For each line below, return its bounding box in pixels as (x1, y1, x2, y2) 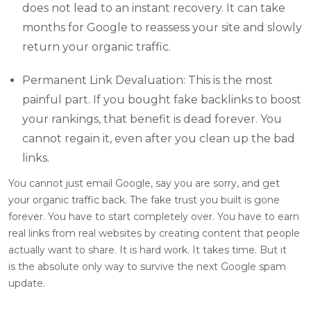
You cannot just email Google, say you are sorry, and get (8, 176, 280, 190)
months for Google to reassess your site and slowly (22, 20, 302, 34)
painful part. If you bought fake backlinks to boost (22, 92, 301, 106)
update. (8, 276, 45, 289)
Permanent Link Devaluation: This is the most (22, 73, 273, 87)
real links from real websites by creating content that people (8, 226, 300, 239)
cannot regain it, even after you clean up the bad (22, 131, 295, 145)
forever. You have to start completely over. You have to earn (8, 210, 299, 223)
